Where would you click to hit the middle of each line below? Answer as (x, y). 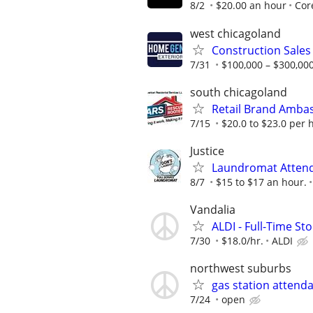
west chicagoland (235, 33)
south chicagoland (239, 92)
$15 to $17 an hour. (261, 182)
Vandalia (213, 210)
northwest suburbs (241, 269)
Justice (207, 151)
